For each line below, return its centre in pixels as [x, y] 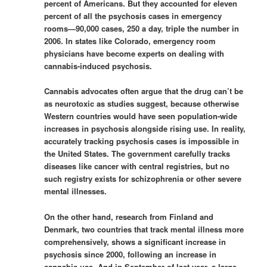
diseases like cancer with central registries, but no [137, 166]
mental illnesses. [76, 191]
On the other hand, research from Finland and [129, 216]
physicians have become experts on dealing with [134, 54]
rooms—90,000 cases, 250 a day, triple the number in [142, 29]
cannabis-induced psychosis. [98, 66]
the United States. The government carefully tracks [137, 154]
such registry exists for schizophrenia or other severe [143, 179]
